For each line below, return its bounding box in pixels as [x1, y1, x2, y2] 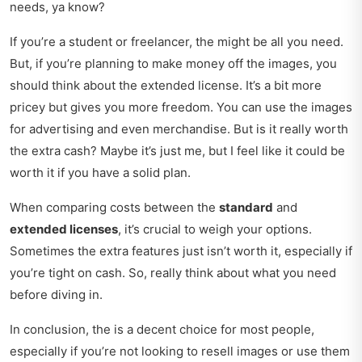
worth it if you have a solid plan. [10, 165, 191, 181]
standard [219, 200, 273, 216]
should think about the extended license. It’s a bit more [10, 78, 322, 94]
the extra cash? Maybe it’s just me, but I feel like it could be [10, 143, 345, 159]
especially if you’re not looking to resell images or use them [10, 343, 350, 360]
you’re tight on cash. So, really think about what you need [10, 265, 336, 281]
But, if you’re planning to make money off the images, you [10, 56, 337, 72]
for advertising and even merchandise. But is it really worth [10, 121, 348, 137]
